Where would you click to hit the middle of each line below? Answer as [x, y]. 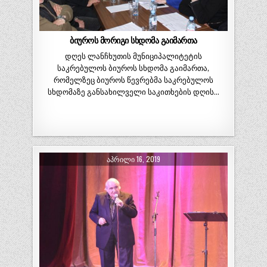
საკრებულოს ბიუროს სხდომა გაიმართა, [133, 68]
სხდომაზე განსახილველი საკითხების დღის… [133, 92]
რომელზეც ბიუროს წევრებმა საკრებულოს [133, 80]
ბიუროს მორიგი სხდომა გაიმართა [133, 40]
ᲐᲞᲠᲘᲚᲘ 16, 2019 [133, 159]
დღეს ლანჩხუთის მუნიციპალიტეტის [133, 56]
